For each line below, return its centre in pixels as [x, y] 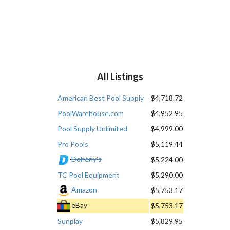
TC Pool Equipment [89, 175]
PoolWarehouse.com [91, 113]
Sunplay [70, 221]
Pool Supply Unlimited [92, 128]
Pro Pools [73, 144]
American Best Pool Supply [101, 98]
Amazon [84, 189]
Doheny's [87, 159]
